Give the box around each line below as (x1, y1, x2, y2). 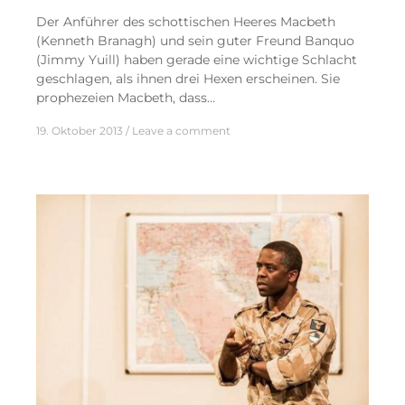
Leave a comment (132, 123, 231, 137)
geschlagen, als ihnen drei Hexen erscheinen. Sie (36, 70, 340, 87)
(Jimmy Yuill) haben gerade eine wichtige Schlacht (36, 51, 357, 68)
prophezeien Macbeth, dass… (36, 89, 215, 106)
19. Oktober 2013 (36, 123, 123, 137)
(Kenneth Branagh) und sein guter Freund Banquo (36, 32, 354, 49)
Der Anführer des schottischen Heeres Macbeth (36, 13, 335, 30)
